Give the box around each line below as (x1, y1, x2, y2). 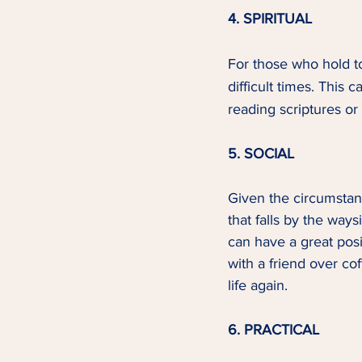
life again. (228, 277, 296, 293)
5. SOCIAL (228, 145, 294, 162)
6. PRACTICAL (228, 322, 319, 338)
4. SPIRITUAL (228, 11, 312, 27)
